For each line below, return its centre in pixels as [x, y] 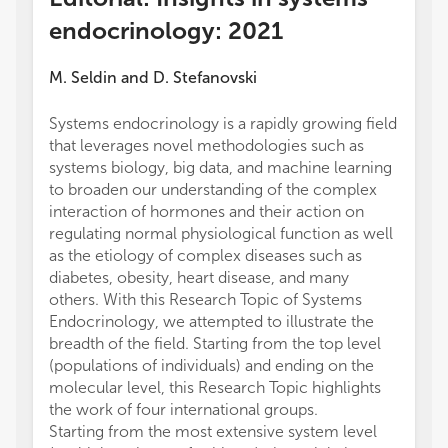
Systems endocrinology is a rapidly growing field [223, 123]
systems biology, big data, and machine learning [220, 167]
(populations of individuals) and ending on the [211, 365]
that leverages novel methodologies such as [206, 145]
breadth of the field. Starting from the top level [215, 343]
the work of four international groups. [183, 409]
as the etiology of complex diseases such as [205, 255]
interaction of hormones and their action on [206, 211]
